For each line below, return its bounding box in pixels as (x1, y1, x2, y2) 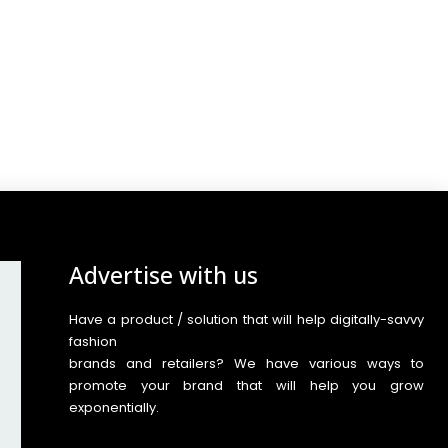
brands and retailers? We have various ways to (68, 353, 424, 373)
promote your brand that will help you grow (68, 375, 424, 395)
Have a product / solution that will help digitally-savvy (68, 309, 424, 329)
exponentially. (68, 397, 159, 417)
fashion (68, 331, 117, 351)
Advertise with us (68, 258, 258, 291)
